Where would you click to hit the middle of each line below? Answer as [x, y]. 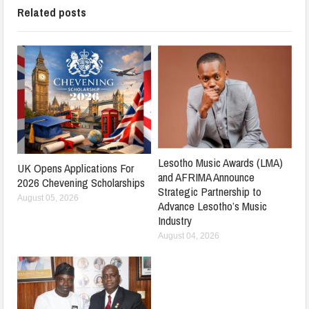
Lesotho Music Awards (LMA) [220, 163]
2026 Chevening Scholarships [81, 182]
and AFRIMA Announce [206, 177]
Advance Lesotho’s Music [212, 206]
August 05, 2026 [48, 198]
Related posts [52, 12]
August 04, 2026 [189, 236]
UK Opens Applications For [76, 168]
